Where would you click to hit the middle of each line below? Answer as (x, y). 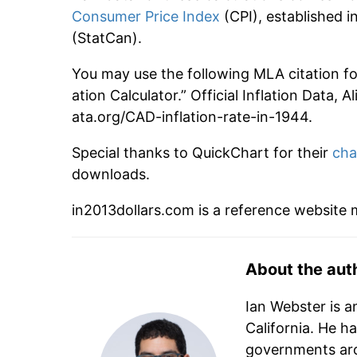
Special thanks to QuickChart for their (202, 153)
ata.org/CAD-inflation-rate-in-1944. (192, 117)
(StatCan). (107, 38)
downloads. (111, 175)
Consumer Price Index (148, 17)
